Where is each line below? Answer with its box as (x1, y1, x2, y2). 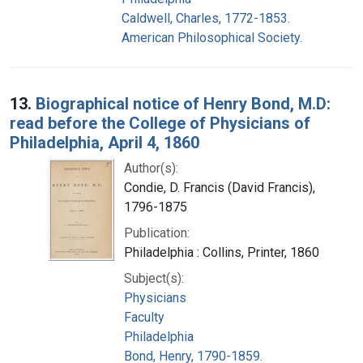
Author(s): (124, 160, 178, 176)
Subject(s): (124, 270, 184, 286)
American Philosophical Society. (122, 29, 302, 45)
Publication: (124, 224, 190, 241)
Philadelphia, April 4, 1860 (10, 132, 199, 152)
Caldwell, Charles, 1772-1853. (122, 10, 290, 26)
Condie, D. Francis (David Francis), (124, 179, 315, 195)
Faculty (124, 309, 164, 325)
